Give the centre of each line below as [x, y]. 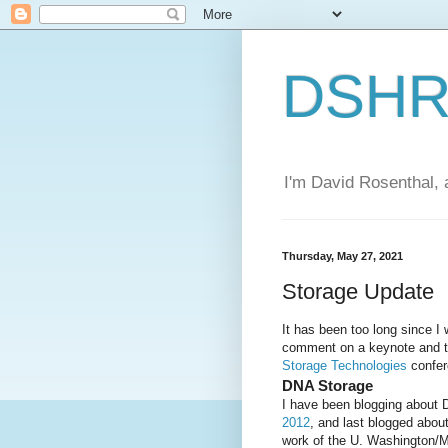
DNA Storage [327, 386]
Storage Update [358, 291]
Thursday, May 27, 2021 [342, 256]
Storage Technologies [344, 366]
